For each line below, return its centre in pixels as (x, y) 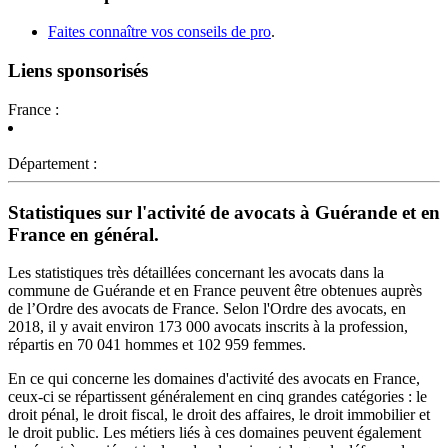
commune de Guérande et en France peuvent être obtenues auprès (215, 291)
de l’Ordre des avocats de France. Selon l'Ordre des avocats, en (207, 309)
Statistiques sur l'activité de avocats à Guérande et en (224, 212)
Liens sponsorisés (78, 71)
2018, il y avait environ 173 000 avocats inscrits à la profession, (208, 327)
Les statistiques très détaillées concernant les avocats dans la (196, 273)
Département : (52, 163)
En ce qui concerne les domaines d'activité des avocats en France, (214, 379)
